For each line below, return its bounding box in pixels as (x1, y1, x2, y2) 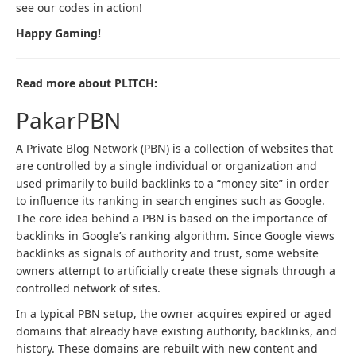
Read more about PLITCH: (16, 75, 157, 91)
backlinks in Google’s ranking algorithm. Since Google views (16, 227, 335, 243)
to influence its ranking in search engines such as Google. (16, 192, 325, 208)
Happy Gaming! (16, 25, 101, 41)
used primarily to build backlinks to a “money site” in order (16, 175, 329, 191)
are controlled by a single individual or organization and (16, 157, 317, 173)
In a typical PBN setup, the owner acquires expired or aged (16, 305, 331, 321)
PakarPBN (16, 104, 121, 135)
